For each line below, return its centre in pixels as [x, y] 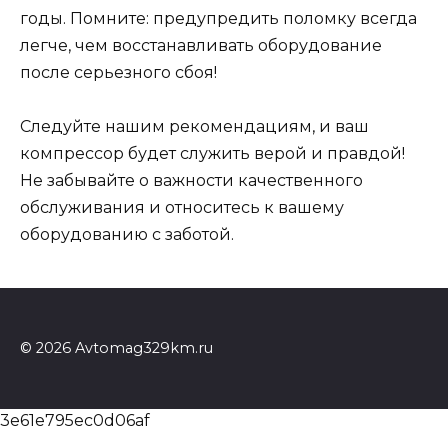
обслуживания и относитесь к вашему [182, 207]
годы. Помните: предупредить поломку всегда [218, 18]
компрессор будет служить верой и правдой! [212, 153]
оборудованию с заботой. [127, 234]
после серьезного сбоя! [118, 72]
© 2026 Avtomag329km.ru [116, 347]
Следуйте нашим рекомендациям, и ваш [194, 126]
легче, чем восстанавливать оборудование [201, 45]
